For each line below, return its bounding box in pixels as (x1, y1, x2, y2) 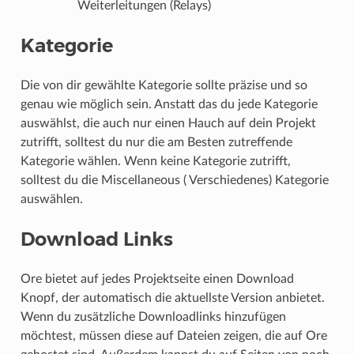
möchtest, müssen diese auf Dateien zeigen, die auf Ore (20, 330, 327, 343)
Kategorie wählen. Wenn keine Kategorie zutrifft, (20, 155, 291, 168)
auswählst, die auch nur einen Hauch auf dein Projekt (20, 117, 316, 130)
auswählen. (20, 193, 83, 206)
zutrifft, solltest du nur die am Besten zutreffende (20, 136, 292, 149)
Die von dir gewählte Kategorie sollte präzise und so (20, 79, 307, 92)
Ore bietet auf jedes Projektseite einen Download (20, 273, 294, 286)
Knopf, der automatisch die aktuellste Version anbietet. (20, 292, 325, 305)
